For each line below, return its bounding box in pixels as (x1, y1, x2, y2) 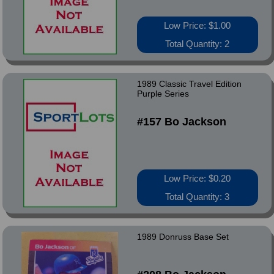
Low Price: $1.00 (164, 20, 231, 31)
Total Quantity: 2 (165, 39, 230, 49)
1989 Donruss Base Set (136, 232, 229, 242)
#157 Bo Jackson (136, 116, 226, 128)
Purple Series (136, 89, 189, 98)
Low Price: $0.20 (164, 173, 231, 183)
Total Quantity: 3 (165, 191, 230, 202)
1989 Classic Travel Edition (136, 79, 242, 89)
